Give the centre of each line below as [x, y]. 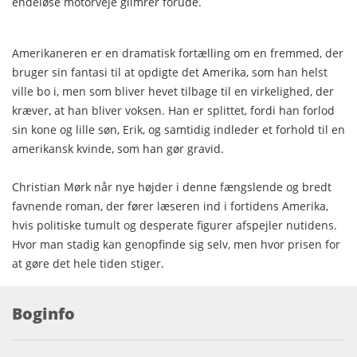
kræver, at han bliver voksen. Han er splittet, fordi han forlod [173, 110]
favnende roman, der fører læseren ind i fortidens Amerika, [170, 206]
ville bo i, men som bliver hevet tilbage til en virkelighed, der [173, 91]
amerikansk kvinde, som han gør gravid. [120, 148]
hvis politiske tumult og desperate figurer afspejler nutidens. [175, 225]
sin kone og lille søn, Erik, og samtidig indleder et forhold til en [178, 129]
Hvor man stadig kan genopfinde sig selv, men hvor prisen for [176, 244]
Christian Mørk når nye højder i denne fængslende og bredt [172, 186]
